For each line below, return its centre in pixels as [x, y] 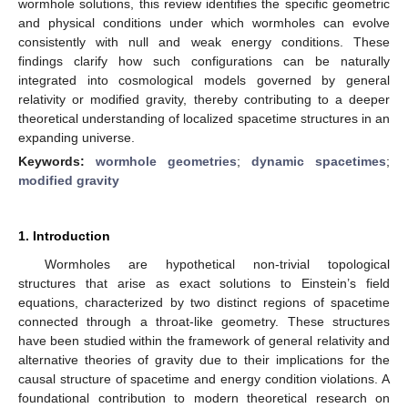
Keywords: [57, 161]
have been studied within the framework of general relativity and [204, 340]
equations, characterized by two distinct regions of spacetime [204, 302]
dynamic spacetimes [319, 161]
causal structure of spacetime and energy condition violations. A [204, 378]
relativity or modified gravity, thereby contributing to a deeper [204, 99]
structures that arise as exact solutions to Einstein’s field [204, 283]
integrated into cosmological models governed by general [204, 80]
